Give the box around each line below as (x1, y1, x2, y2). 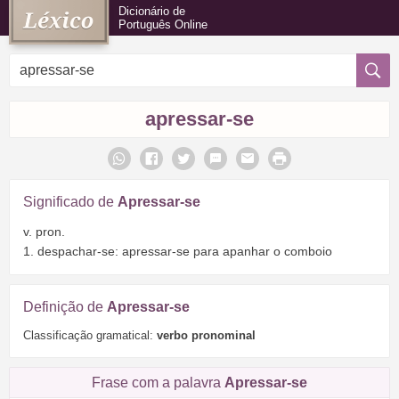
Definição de (23, 298, 107, 314)
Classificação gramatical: (23, 328, 157, 342)
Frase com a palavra (92, 374, 224, 390)
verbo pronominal (157, 328, 256, 342)
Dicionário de (118, 4, 185, 18)
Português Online (118, 18, 208, 31)
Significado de (23, 194, 118, 209)
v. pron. (23, 224, 65, 239)
